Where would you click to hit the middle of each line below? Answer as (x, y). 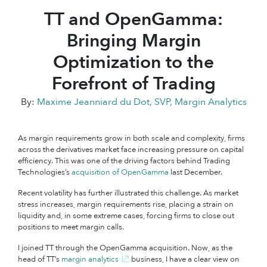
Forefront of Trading (133, 84)
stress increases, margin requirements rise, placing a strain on (126, 204)
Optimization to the (133, 62)
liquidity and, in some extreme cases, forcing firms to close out (126, 216)
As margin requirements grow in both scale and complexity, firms (131, 138)
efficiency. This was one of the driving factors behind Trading (124, 161)
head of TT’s (40, 259)
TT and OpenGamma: (133, 19)
